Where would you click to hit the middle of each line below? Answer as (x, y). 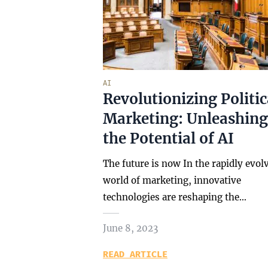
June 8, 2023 (130, 228)
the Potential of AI (168, 138)
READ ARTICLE (135, 254)
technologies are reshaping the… (175, 197)
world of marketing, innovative (172, 180)
